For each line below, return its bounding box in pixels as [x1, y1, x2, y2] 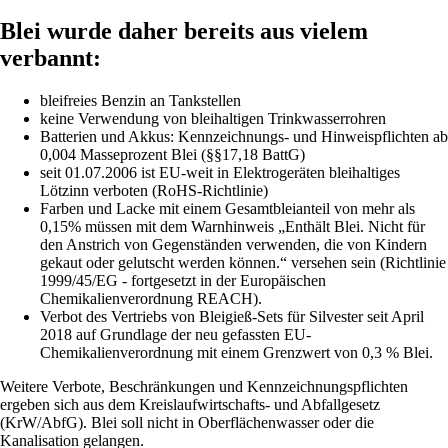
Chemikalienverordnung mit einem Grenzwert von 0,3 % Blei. [40, 343, 433, 361]
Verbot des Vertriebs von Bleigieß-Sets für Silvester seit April [40, 307, 424, 325]
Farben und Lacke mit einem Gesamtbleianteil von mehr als [40, 199, 415, 217]
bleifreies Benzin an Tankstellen [40, 91, 241, 109]
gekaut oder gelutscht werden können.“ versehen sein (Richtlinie [40, 253, 446, 271]
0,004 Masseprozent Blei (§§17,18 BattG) [40, 145, 305, 163]
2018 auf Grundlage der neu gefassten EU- [40, 325, 311, 343]
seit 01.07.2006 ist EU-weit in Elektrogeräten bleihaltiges [40, 163, 400, 181]
